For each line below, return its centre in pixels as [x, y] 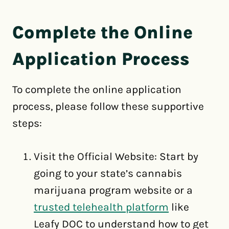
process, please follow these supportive [108, 107]
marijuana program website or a [113, 190]
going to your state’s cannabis [108, 174]
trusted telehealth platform [101, 207]
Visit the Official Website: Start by [116, 157]
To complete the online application [97, 90]
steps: [27, 123]
